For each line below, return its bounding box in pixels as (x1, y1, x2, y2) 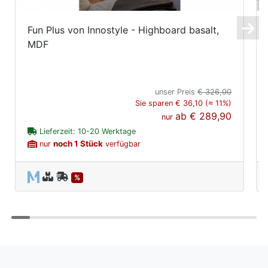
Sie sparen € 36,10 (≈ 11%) (135, 98, 232, 108)
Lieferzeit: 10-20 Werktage (37, 126, 136, 136)
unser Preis (155, 87, 198, 96)
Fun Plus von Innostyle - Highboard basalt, (28, 23, 219, 36)
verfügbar (103, 139, 141, 148)
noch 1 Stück (53, 138, 103, 148)
